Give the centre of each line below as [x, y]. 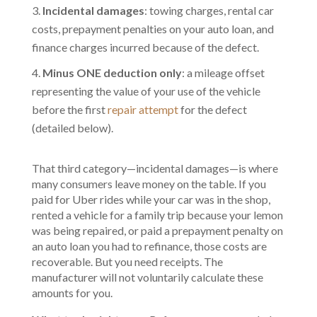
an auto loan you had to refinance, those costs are [149, 246]
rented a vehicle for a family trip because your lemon [157, 215]
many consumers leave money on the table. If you [149, 184]
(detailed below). [72, 128]
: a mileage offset [223, 73]
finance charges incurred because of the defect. [145, 47]
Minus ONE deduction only [112, 73]
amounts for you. [72, 293]
